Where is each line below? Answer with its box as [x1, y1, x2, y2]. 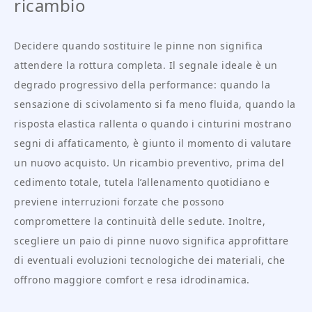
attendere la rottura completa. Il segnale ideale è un [14, 58, 278, 72]
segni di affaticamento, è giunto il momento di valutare [14, 136, 292, 150]
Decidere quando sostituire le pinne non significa [14, 39, 263, 53]
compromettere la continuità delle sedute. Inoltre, [14, 214, 265, 228]
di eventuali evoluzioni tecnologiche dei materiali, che [14, 253, 286, 267]
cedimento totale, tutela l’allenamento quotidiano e [14, 175, 270, 189]
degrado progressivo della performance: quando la [14, 78, 270, 92]
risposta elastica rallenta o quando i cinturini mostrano [14, 117, 291, 131]
